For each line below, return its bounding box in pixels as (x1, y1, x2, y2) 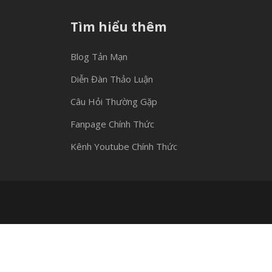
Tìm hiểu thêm (70, 18, 167, 35)
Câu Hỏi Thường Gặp (70, 95, 157, 107)
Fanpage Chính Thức (70, 118, 154, 130)
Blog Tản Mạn (70, 50, 127, 63)
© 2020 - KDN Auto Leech (159, 251, 250, 262)
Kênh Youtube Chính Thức (70, 140, 177, 152)
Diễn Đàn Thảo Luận (70, 73, 153, 85)
